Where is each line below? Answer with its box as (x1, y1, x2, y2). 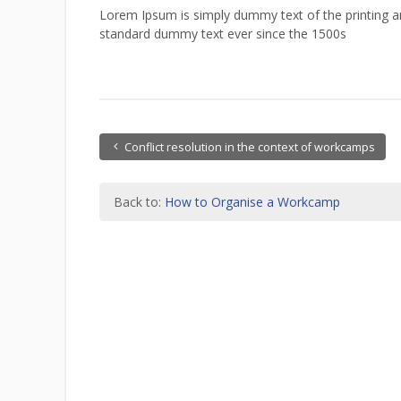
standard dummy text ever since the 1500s (98, 24, 346, 42)
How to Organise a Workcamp (164, 193, 340, 211)
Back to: (113, 193, 165, 211)
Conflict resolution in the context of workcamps (124, 139, 375, 155)
